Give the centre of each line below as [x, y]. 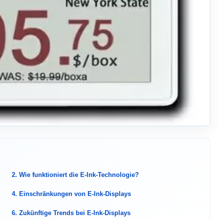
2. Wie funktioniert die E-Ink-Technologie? [75, 175]
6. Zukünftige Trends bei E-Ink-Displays [71, 213]
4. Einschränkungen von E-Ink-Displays [71, 194]
